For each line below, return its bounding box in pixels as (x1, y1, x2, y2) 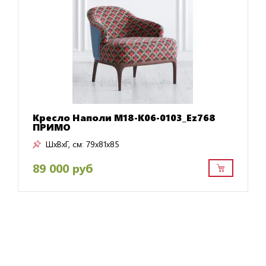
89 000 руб (32, 159, 93, 176)
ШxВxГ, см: (45, 138, 84, 150)
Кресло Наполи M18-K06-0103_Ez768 (32, 110, 216, 123)
